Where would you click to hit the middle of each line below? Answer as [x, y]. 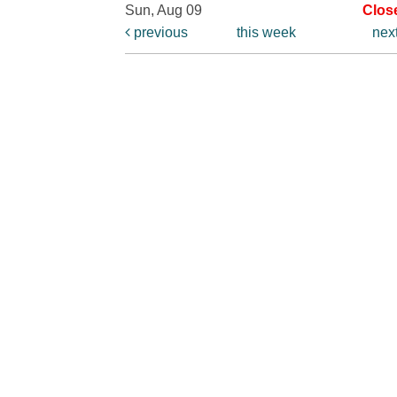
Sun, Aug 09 [163, 10]
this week [266, 32]
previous [159, 32]
